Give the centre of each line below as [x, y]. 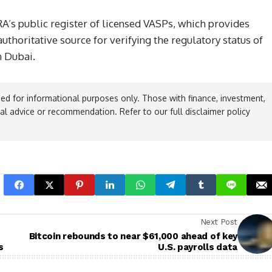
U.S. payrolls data [198, 247]
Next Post [219, 222]
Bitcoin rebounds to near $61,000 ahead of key [133, 236]
